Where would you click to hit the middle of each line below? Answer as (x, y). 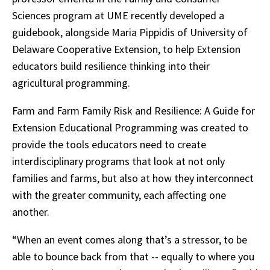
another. (32, 212)
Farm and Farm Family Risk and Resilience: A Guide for (133, 111)
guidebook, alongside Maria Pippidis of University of (130, 32)
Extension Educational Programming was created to (130, 127)
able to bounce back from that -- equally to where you (133, 256)
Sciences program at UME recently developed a (118, 15)
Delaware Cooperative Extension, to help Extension (126, 49)
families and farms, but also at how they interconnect (133, 178)
